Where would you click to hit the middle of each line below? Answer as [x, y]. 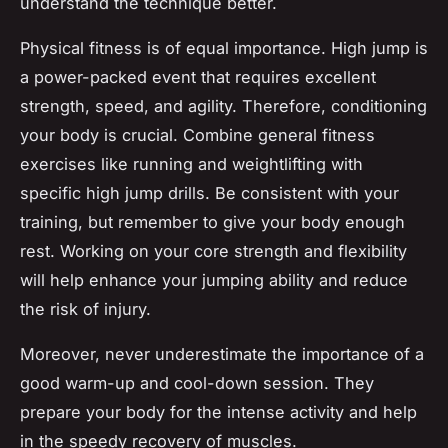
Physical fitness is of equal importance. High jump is [224, 47]
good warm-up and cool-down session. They [197, 382]
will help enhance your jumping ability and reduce [214, 279]
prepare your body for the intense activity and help [218, 411]
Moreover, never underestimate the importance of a [222, 353]
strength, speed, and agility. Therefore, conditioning [223, 105]
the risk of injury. [85, 308]
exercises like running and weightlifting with [191, 163]
